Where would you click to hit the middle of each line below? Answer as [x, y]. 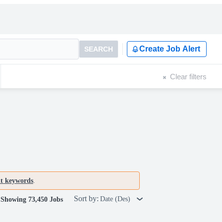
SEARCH [99, 49]
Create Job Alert [170, 49]
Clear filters [188, 76]
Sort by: [86, 198]
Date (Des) [116, 199]
